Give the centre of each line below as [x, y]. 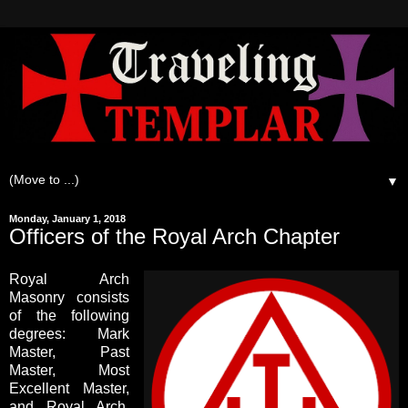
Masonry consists [70, 298]
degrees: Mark [70, 334]
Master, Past [70, 352]
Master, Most [70, 371]
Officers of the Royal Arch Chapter [174, 236]
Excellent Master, [70, 389]
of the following [70, 316]
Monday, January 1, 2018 [67, 218]
